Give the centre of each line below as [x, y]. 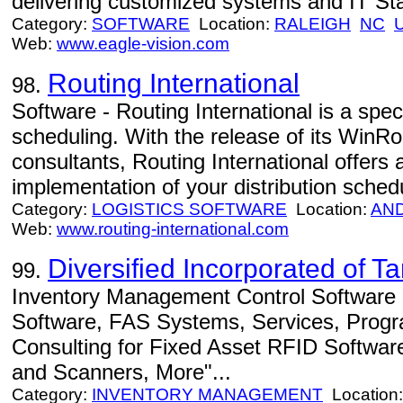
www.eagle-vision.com [143, 44]
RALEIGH [313, 24]
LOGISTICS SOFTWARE [189, 209]
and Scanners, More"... [121, 372]
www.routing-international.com [173, 229]
